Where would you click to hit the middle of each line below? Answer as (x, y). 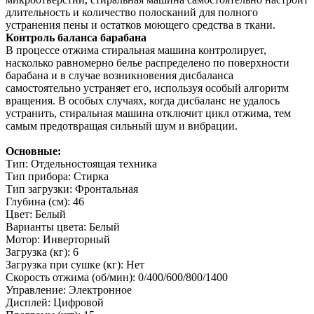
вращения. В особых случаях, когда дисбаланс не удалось (143, 101)
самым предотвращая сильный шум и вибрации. (122, 126)
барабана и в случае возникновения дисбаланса (120, 76)
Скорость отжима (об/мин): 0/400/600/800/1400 (117, 278)
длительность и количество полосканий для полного (132, 13)
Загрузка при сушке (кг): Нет (75, 265)
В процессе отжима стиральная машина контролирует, (136, 50)
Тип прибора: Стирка (57, 177)
